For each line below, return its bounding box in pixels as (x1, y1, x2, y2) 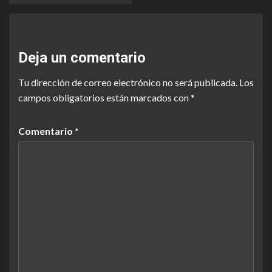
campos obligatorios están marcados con (18, 92, 191, 104)
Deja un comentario (18, 49, 146, 67)
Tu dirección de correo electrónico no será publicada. (18, 76, 237, 89)
